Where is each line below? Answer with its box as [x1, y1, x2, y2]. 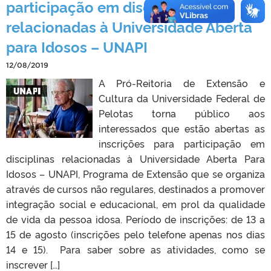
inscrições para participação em [98, 136, 265, 150]
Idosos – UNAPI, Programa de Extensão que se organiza [6, 166, 265, 180]
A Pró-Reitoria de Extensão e [98, 76, 265, 90]
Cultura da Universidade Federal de [98, 91, 265, 105]
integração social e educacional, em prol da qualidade [6, 197, 265, 211]
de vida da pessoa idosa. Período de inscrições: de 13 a [6, 212, 265, 226]
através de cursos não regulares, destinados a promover [6, 181, 265, 195]
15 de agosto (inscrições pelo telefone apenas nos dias [6, 227, 265, 241]
